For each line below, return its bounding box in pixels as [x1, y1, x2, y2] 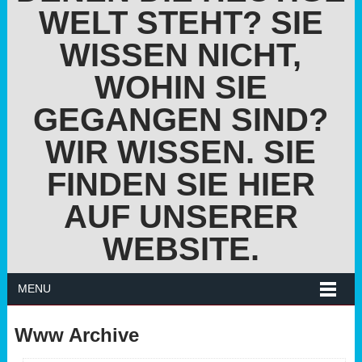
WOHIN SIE [94, 69, 267, 105]
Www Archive [14, 324, 139, 346]
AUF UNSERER [63, 199, 298, 234]
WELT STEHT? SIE [38, 5, 323, 40]
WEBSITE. [102, 231, 259, 267]
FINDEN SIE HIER [46, 166, 315, 202]
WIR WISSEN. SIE [45, 134, 317, 170]
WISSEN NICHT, [60, 37, 302, 73]
